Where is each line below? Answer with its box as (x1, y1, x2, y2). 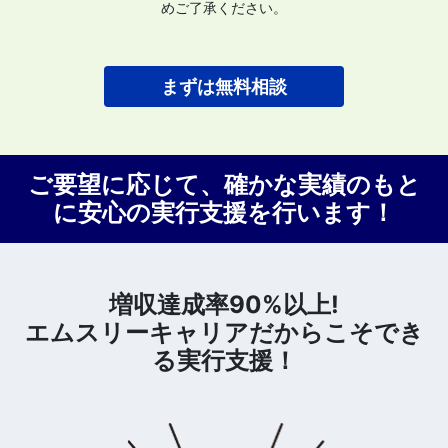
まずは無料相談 (161, 76, 287, 98)
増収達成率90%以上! (109, 290, 339, 320)
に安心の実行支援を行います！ (53, 198, 395, 228)
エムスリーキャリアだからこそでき (24, 318, 424, 348)
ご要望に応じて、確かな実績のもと (27, 170, 421, 200)
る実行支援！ (151, 346, 297, 376)
